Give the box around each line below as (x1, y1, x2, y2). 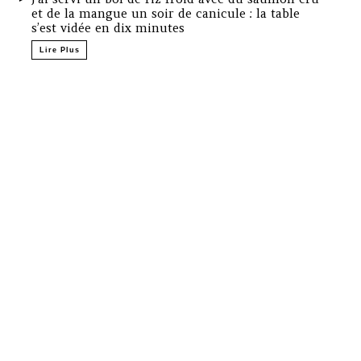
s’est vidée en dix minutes (31, 20, 185, 36)
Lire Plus (39, 46, 80, 55)
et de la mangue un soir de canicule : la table (31, 6, 301, 22)
